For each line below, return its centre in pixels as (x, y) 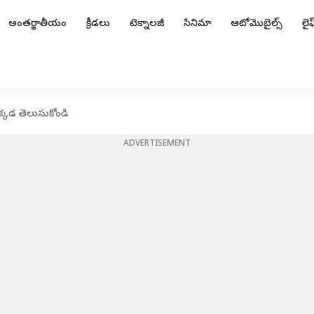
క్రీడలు (98, 24)
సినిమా (197, 24)
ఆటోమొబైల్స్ (257, 24)
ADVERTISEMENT (157, 144)
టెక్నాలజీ (147, 24)
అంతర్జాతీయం (37, 24)
